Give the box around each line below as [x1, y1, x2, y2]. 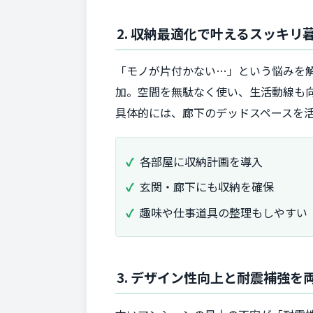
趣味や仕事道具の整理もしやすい [140, 204, 307, 221]
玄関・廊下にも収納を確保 [140, 178, 274, 196]
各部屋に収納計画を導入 [140, 152, 263, 170]
